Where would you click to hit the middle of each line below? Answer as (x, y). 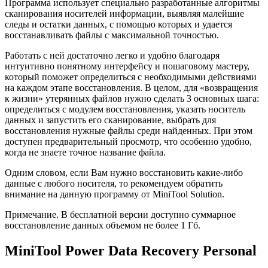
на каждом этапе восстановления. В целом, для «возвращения (131, 88)
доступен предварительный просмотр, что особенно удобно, (128, 142)
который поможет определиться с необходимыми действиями (131, 77)
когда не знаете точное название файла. (85, 153)
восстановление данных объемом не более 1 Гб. (103, 226)
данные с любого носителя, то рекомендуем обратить (114, 184)
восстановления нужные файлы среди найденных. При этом (129, 131)
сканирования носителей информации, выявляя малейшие (124, 14)
